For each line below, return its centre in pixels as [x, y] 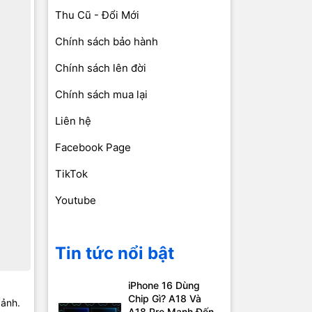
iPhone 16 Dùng [164, 286]
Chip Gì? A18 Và [164, 299]
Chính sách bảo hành [106, 42]
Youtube [75, 201]
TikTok [71, 174]
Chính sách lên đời [100, 68]
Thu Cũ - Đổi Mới [97, 15]
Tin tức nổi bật [114, 253]
